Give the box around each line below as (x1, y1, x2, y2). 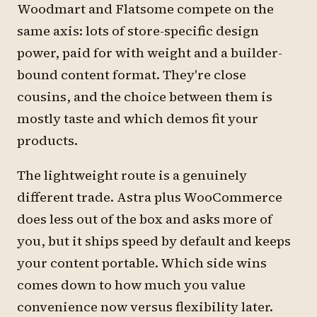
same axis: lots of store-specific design (17, 22, 259, 40)
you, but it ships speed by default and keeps (17, 232, 291, 250)
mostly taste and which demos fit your (17, 110, 258, 127)
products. (17, 132, 78, 149)
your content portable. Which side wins (17, 254, 267, 272)
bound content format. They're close (17, 66, 246, 83)
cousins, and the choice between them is (17, 88, 272, 105)
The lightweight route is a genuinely (17, 166, 247, 184)
